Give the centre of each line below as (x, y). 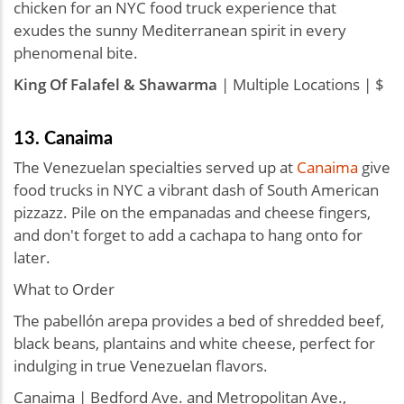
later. (32, 257)
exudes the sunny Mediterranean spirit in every (180, 30)
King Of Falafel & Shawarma (115, 84)
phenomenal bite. (76, 52)
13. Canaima (63, 137)
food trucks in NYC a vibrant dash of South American (196, 189)
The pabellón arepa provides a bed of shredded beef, (199, 320)
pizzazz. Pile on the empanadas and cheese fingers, (192, 212)
